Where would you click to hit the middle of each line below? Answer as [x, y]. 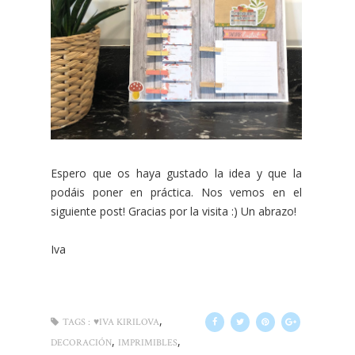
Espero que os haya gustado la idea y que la [176, 173]
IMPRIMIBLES [148, 343]
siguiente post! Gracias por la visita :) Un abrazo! [174, 211]
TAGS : [76, 322]
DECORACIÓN [81, 343]
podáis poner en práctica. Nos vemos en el [176, 192]
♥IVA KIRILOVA [126, 322]
